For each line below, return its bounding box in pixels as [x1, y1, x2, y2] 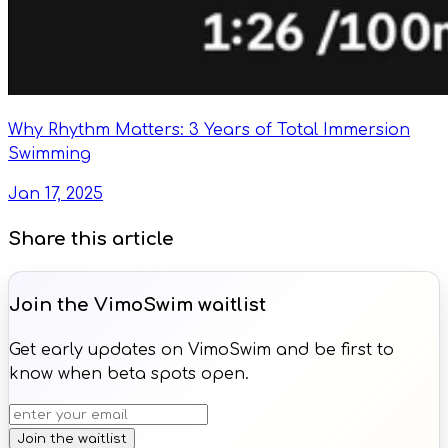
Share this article [8, 228, 174, 249]
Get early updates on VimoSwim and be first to [9, 340, 394, 359]
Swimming [8, 144, 91, 163]
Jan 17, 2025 [8, 184, 103, 203]
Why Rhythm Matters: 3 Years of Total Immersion [8, 120, 410, 139]
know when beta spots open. [9, 364, 249, 383]
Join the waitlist [17, 430, 127, 446]
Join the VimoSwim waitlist [9, 294, 266, 315]
